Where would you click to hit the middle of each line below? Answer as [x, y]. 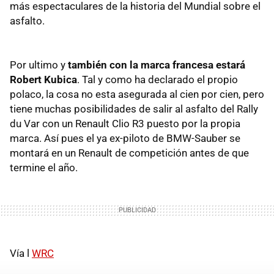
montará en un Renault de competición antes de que [129, 153]
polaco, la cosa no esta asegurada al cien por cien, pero [137, 94]
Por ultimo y [39, 65]
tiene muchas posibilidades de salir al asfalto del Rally [134, 109]
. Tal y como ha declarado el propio [157, 79]
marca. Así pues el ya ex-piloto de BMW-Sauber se [125, 138]
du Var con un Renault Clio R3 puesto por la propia [125, 123]
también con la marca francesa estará [157, 65]
